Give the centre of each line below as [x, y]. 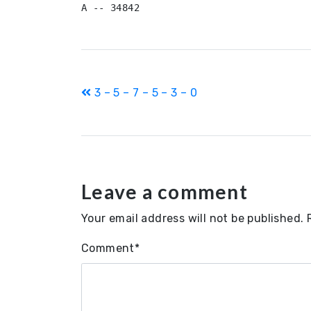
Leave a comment [165, 192]
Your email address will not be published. [193, 218]
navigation [138, 122]
